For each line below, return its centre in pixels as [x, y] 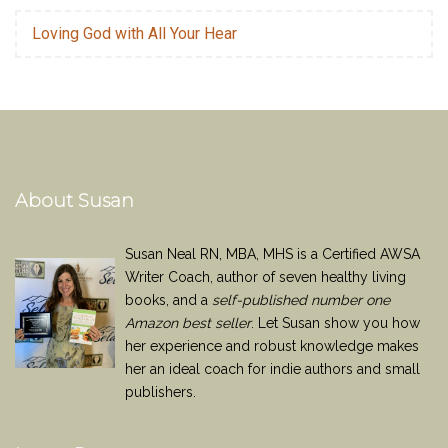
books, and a [168, 300]
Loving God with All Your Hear [134, 33]
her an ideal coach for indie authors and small [272, 369]
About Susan [74, 201]
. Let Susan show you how [335, 323]
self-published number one [301, 300]
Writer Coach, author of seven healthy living [265, 277]
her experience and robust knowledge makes [272, 346]
